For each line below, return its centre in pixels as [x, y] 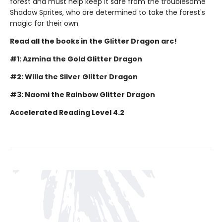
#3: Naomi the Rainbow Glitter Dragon [83, 94]
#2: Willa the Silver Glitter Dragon [74, 77]
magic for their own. [45, 23]
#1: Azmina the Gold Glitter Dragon [76, 59]
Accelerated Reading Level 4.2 [67, 112]
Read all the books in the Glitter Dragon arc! [93, 41]
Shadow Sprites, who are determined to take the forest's [108, 12]
